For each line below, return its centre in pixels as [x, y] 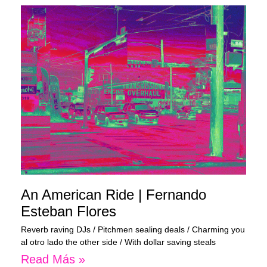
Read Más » [53, 259]
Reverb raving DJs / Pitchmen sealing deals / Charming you [133, 229]
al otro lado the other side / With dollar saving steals [118, 242]
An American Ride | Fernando [114, 194]
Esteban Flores [69, 211]
